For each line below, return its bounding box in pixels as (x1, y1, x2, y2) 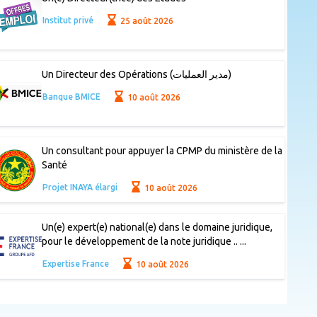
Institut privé (42, 16, 93, 25)
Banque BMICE (42, 92, 100, 102)
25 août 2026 (118, 16, 174, 25)
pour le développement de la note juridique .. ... (41, 236, 246, 248)
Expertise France (42, 259, 109, 269)
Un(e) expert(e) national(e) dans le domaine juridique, (41, 221, 272, 234)
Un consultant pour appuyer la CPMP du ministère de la (41, 145, 282, 157)
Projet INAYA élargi (42, 183, 117, 192)
